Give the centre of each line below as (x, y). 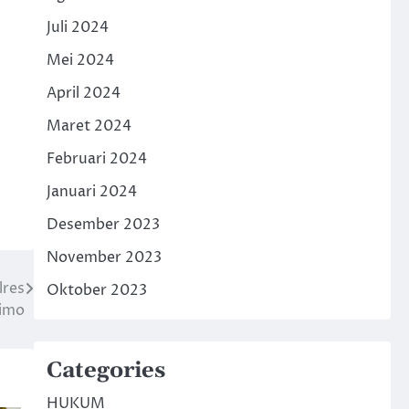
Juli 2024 (77, 27)
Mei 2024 (80, 60)
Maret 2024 (89, 126)
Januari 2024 (91, 192)
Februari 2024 (96, 159)
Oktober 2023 (96, 290)
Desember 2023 (103, 225)
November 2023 (104, 257)
